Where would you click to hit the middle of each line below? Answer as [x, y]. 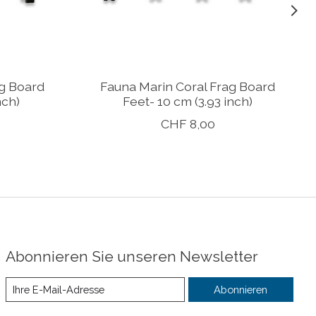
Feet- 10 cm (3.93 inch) [188, 102]
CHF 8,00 [188, 124]
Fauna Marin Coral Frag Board [188, 87]
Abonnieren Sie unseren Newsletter [132, 257]
